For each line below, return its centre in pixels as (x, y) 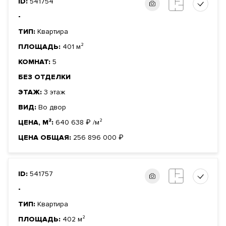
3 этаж (54, 92)
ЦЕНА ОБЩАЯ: (46, 138)
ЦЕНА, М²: (37, 123)
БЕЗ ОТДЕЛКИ (44, 77)
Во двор (52, 107)
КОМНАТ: (35, 62)
